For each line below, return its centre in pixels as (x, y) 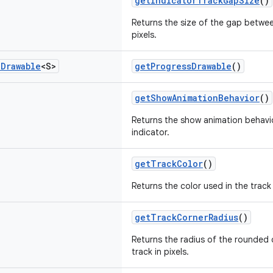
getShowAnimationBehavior (197, 98)
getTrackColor (169, 164)
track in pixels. (160, 252)
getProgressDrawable (183, 66)
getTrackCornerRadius (186, 217)
